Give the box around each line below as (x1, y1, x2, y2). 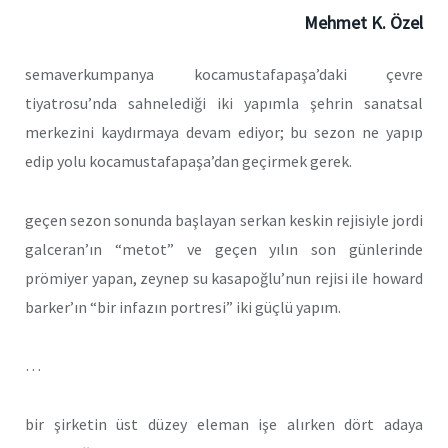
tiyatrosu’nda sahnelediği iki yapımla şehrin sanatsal (25, 93, 423, 113)
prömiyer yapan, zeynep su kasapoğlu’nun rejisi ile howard (25, 267, 423, 288)
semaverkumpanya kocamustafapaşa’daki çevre (25, 64, 423, 84)
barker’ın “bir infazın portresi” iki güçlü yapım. (25, 296, 341, 317)
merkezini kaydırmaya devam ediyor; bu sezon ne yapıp (25, 122, 423, 142)
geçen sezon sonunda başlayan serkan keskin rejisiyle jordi (25, 209, 423, 230)
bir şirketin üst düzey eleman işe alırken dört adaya (25, 414, 423, 435)
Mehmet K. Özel (304, 11, 423, 34)
